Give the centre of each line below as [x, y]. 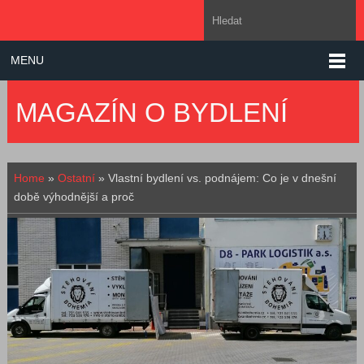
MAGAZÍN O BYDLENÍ [151, 113]
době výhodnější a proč [74, 197]
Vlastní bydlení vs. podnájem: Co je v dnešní [222, 178]
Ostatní [76, 178]
